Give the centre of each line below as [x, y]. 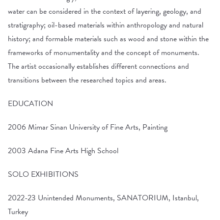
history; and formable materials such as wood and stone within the [108, 39]
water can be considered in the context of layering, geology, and [105, 11]
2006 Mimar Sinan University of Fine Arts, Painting [88, 127]
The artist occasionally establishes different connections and [98, 66]
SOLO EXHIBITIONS [43, 174]
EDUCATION [30, 104]
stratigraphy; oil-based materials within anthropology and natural [106, 25]
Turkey [18, 212]
